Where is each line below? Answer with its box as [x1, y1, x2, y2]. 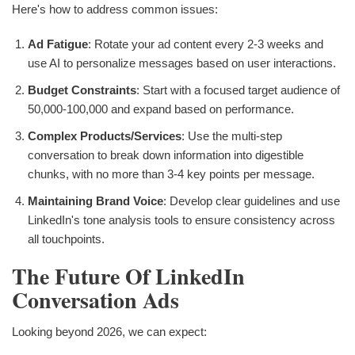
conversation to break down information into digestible [28, 147, 303, 162]
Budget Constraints [28, 82, 136, 97]
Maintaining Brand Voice [28, 193, 163, 208]
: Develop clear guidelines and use [163, 193, 340, 208]
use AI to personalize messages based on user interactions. [28, 55, 336, 70]
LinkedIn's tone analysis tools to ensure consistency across [28, 212, 335, 227]
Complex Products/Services [28, 128, 181, 143]
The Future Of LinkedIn [12, 259, 245, 292]
